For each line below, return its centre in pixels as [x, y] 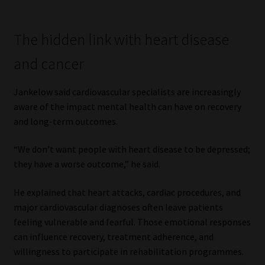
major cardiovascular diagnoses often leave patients [118, 207]
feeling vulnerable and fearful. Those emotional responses [132, 222]
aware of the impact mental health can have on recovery [127, 106]
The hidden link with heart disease [121, 39]
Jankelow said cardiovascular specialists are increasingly [127, 91]
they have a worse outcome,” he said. [87, 164]
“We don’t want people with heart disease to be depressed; [132, 149]
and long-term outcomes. [65, 121]
